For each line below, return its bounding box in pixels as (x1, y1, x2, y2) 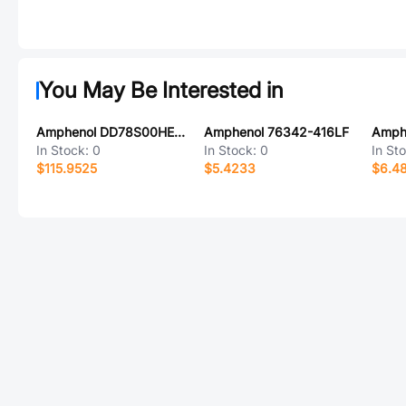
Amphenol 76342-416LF (203, 124, 349, 140)
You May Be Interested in (39, 77, 284, 103)
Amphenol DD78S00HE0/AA (174, 124, 185, 140)
